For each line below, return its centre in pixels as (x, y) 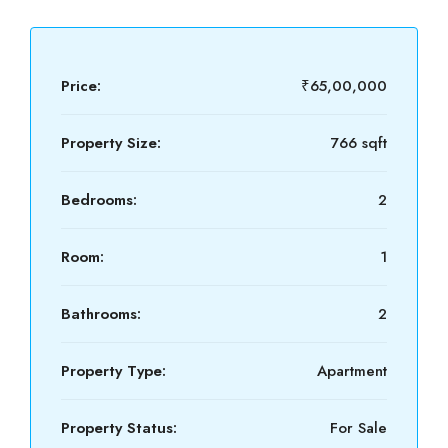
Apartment (352, 371)
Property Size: (111, 143)
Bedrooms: (99, 200)
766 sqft (359, 143)
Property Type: (113, 371)
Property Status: (119, 428)
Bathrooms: (101, 314)
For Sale (358, 428)
